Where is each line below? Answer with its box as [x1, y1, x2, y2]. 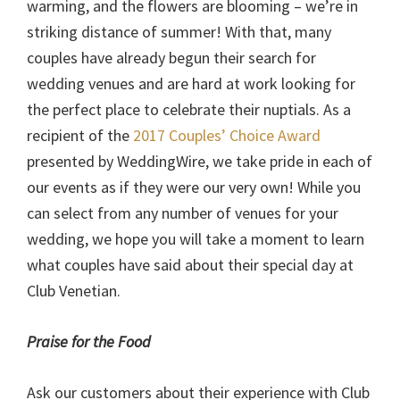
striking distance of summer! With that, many [27, 21, 331, 43]
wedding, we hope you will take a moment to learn [27, 229, 364, 250]
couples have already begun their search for [27, 47, 316, 69]
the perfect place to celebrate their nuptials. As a [27, 99, 351, 121]
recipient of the [27, 125, 133, 146]
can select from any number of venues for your [27, 203, 338, 224]
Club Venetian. [27, 280, 121, 302]
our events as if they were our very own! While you [27, 177, 361, 198]
